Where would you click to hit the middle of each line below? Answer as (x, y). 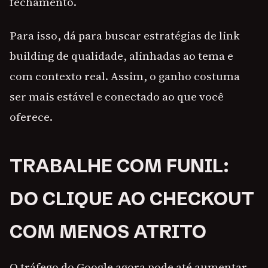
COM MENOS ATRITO (108, 232)
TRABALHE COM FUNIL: (119, 166)
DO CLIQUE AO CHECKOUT (132, 199)
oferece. (31, 117)
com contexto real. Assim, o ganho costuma (125, 76)
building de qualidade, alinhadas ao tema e (121, 56)
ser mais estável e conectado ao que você (117, 97)
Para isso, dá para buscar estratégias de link (125, 36)
